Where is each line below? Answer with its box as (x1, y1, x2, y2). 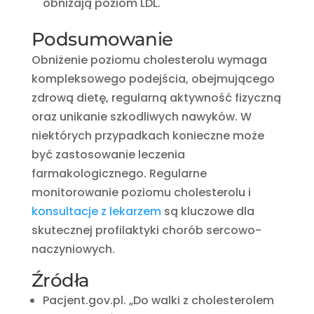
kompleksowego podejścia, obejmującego (31, 70, 275, 87)
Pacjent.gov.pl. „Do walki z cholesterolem (42, 292, 274, 308)
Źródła (31, 268, 90, 292)
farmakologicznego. (31, 165, 146, 182)
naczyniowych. (31, 240, 115, 257)
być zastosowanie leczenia (31, 146, 185, 163)
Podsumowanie (31, 27, 173, 50)
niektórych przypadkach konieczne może (31, 127, 264, 144)
